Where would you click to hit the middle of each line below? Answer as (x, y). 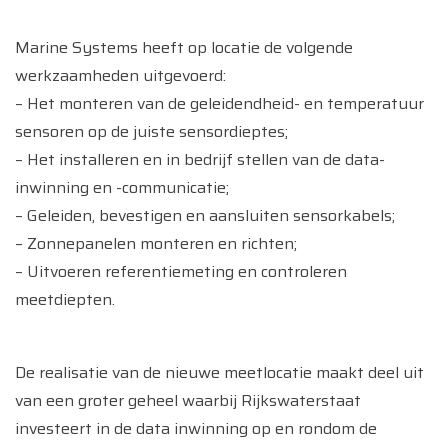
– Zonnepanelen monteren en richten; (156, 243)
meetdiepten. (65, 299)
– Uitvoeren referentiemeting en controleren (181, 271)
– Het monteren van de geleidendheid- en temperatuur (219, 103)
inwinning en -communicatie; (122, 187)
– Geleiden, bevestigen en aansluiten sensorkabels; (205, 215)
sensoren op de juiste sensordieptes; (151, 131)
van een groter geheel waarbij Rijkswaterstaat (188, 400)
